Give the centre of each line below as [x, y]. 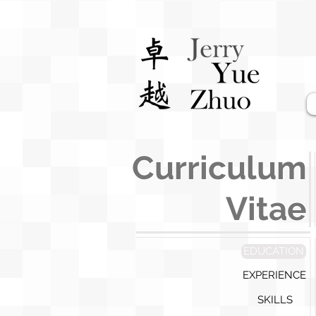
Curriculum [219, 168]
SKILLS [275, 300]
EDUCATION [274, 251]
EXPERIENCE [274, 275]
